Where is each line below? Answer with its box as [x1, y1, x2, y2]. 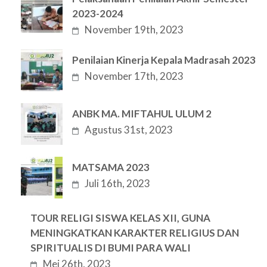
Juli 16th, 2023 [85, 177, 151, 190]
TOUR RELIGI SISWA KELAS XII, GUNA [30, 212, 210, 224]
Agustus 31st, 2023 [85, 123, 173, 136]
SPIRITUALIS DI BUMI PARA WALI [30, 241, 191, 254]
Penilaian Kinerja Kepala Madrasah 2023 [72, 54, 256, 66]
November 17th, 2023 [85, 70, 184, 82]
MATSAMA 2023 [72, 161, 150, 173]
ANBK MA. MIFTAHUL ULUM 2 [72, 107, 212, 120]
